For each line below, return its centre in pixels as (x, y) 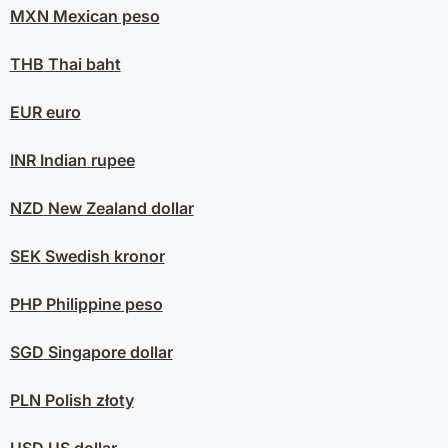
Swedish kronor (102, 255)
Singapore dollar (108, 351)
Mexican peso (104, 15)
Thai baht (82, 63)
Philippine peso (102, 303)
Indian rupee (85, 159)
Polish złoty (87, 399)
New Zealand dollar (118, 207)
